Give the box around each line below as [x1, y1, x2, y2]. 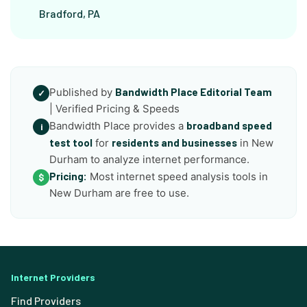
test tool [49, 136, 93, 149]
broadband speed [186, 119, 272, 132]
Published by [49, 86, 115, 99]
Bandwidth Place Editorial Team [115, 86, 272, 99]
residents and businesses [112, 136, 237, 149]
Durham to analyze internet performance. [49, 153, 249, 167]
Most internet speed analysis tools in [87, 170, 268, 184]
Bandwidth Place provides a [49, 119, 186, 133]
